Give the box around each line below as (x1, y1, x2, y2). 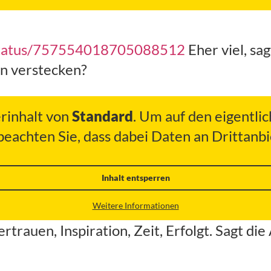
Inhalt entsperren (101, 172, 170, 183)
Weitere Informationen (92, 200, 179, 211)
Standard (72, 107, 133, 125)
